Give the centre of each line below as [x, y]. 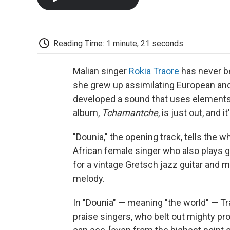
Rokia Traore [154, 71]
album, [87, 113]
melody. [89, 179]
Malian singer [101, 71]
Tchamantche [130, 113]
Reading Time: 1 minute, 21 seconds [118, 43]
